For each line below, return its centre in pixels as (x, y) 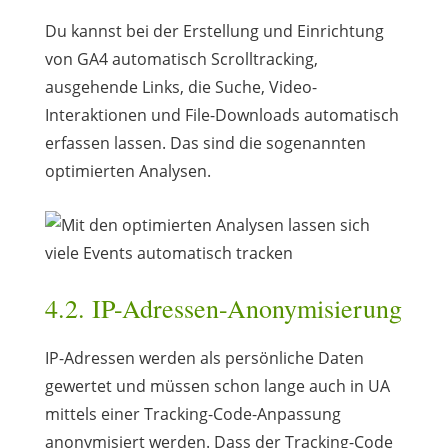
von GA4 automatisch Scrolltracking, (181, 58)
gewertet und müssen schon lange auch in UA (217, 385)
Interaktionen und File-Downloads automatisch (221, 114)
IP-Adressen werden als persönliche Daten (204, 357)
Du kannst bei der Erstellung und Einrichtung (214, 30)
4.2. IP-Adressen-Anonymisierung (223, 307)
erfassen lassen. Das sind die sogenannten (205, 142)
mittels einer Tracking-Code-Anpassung (192, 413)
